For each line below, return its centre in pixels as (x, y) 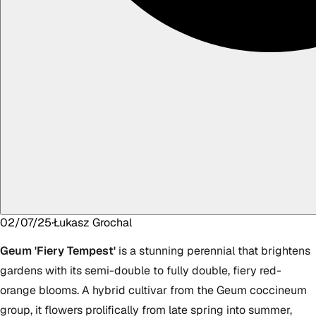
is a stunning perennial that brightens (213, 250)
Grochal (112, 222)
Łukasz (72, 222)
